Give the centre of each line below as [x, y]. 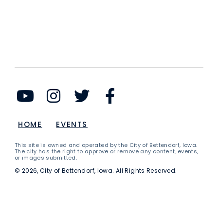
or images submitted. [46, 157]
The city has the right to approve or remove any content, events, [107, 151]
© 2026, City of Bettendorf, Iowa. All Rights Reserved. [96, 170]
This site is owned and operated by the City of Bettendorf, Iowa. [106, 145]
